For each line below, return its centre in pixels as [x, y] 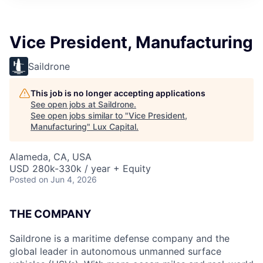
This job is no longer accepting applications [118, 93]
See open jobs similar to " [80, 115]
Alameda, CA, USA [50, 157]
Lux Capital [114, 127]
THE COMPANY [50, 214]
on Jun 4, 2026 [68, 179]
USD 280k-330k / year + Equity [80, 168]
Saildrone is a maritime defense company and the [119, 238]
